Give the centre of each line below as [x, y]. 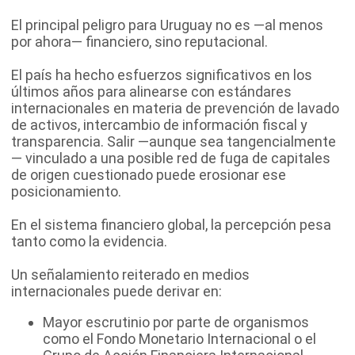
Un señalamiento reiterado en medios [130, 274]
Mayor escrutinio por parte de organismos [176, 322]
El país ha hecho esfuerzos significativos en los [162, 74]
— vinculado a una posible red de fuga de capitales [171, 158]
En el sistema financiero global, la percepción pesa [171, 224]
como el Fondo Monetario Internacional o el [179, 338]
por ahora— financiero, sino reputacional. [139, 41]
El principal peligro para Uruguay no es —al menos [167, 25]
